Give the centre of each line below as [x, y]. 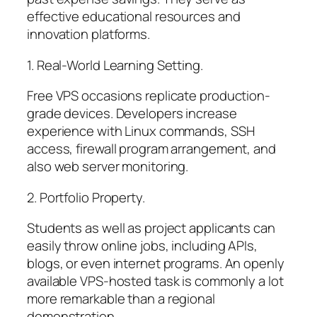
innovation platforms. [88, 34]
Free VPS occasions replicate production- [149, 96]
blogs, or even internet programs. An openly [156, 264]
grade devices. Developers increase [132, 114]
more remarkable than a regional [121, 299]
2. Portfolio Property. [86, 197]
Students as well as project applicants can [151, 228]
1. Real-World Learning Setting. [115, 65]
